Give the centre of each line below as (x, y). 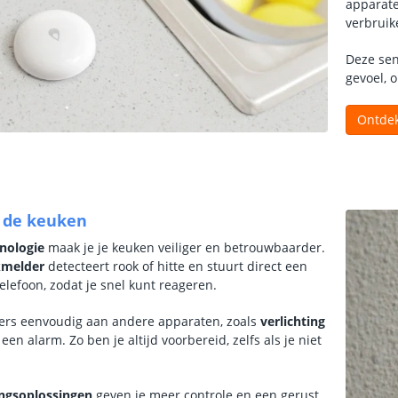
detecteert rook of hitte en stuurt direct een (176, 266)
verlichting (293, 321)
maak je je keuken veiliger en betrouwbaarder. (185, 247)
